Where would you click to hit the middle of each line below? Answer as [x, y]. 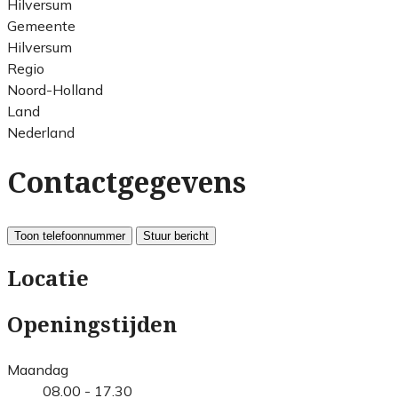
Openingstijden [92, 325]
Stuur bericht [176, 235]
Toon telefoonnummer [70, 235]
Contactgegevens [127, 183]
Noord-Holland [55, 89]
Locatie [48, 279]
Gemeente [41, 25]
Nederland [41, 132]
